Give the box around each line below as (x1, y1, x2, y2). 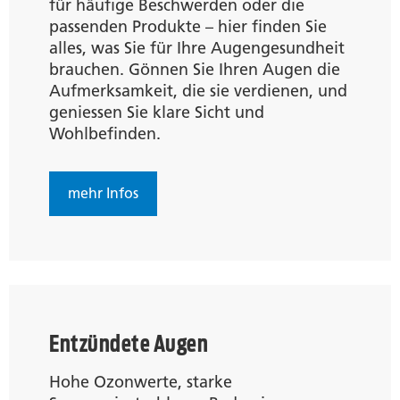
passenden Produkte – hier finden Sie (49, 16, 327, 37)
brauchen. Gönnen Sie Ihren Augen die (49, 59, 340, 79)
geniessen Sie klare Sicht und (49, 102, 264, 122)
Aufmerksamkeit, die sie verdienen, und (49, 80, 347, 101)
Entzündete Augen (49, 329, 208, 357)
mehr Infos (68, 184, 138, 202)
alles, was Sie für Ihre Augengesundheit (49, 37, 345, 58)
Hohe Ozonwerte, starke (49, 371, 232, 392)
